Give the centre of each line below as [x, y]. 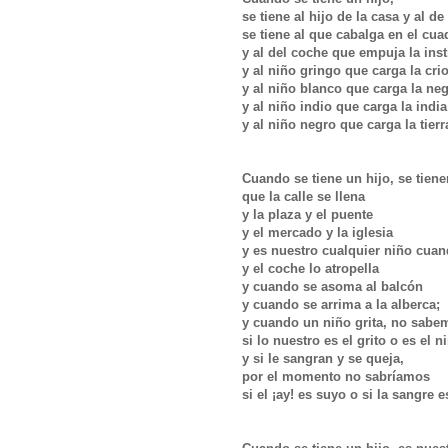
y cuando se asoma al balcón [334, 286]
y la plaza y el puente [309, 214]
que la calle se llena [305, 196]
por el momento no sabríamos [338, 376]
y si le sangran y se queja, [325, 358]
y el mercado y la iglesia [319, 232]
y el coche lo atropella [312, 268]
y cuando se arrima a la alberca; [343, 304]
